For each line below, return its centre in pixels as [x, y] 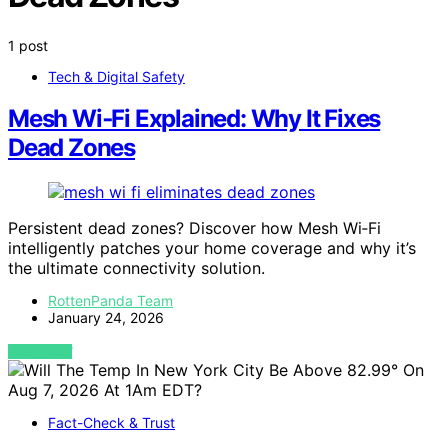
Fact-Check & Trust [111, 423]
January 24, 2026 [106, 318]
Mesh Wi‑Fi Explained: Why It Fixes [194, 119]
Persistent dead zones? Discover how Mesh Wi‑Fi [194, 228]
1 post [28, 45]
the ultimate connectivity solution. [136, 268]
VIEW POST [40, 352]
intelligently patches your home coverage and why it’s [212, 248]
